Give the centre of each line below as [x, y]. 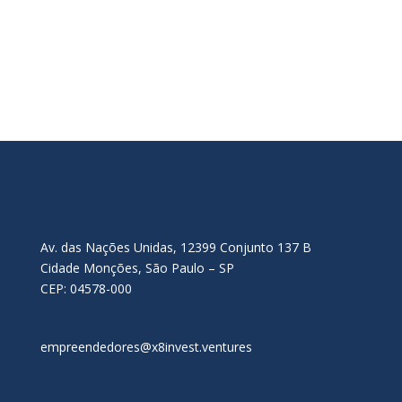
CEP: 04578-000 [86, 289]
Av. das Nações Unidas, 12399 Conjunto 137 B [175, 248]
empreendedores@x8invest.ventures [146, 346]
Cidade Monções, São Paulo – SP [137, 268]
